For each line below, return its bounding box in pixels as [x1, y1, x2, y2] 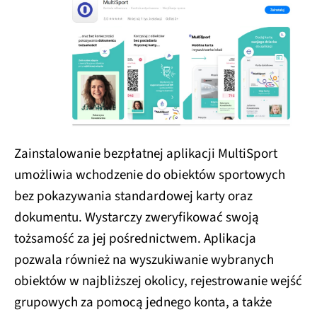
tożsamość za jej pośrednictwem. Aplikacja [14, 229, 256, 248]
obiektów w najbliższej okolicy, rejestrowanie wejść [14, 271, 302, 291]
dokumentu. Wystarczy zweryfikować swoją [14, 207, 259, 227]
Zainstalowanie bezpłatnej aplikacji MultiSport [14, 144, 277, 163]
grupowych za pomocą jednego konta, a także [14, 292, 272, 312]
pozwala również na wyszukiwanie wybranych [14, 250, 274, 270]
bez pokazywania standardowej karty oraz [14, 186, 253, 206]
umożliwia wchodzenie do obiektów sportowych [14, 165, 285, 185]
